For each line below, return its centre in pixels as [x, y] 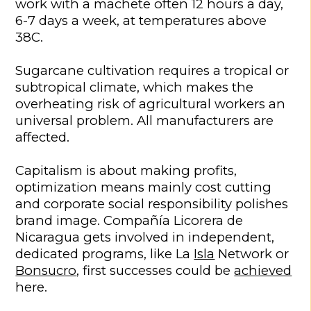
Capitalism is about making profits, [126, 170]
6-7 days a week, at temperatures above [141, 20]
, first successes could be [155, 270]
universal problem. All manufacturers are [145, 120]
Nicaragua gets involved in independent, [145, 237]
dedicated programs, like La [105, 254]
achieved [263, 270]
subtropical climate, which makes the [135, 87]
